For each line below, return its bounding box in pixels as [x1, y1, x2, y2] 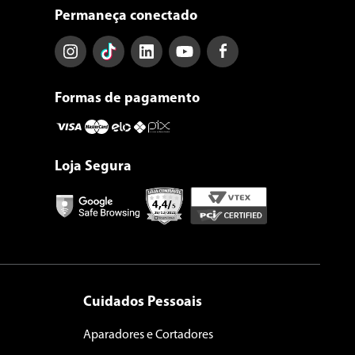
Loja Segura [55, 159, 132, 175]
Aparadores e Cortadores [83, 329, 213, 342]
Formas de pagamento [55, 91, 200, 107]
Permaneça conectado [55, 9, 198, 25]
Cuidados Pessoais [83, 295, 202, 311]
